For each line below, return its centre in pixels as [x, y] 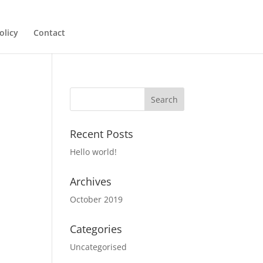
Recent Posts [102, 134]
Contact [49, 33]
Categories [96, 229]
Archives [91, 182]
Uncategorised [99, 247]
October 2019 [97, 200]
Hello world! [94, 152]
